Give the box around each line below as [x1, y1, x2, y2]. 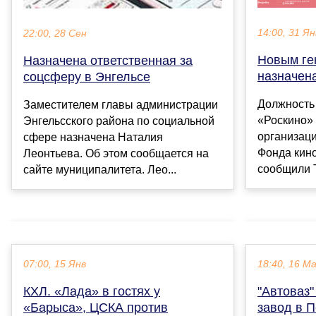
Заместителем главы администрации [23, 98, 218, 111]
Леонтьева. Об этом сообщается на [23, 147, 209, 159]
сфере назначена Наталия [23, 130, 163, 143]
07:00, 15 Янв [23, 258, 86, 269]
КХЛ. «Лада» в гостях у [23, 284, 160, 298]
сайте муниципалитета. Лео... [23, 163, 176, 176]
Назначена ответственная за [23, 53, 193, 68]
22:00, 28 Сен [23, 28, 87, 39]
